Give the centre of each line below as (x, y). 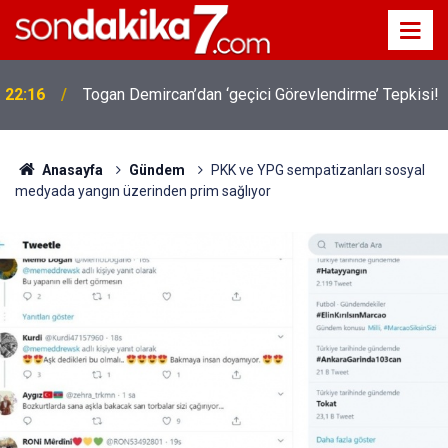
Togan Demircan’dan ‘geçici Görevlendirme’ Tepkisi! (261, 94)
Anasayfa (70, 170)
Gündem (156, 170)
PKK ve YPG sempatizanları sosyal (317, 170)
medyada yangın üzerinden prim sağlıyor (143, 191)
